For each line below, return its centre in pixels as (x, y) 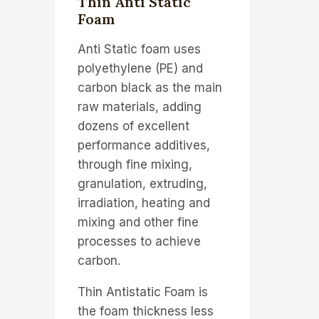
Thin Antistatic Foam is (142, 292)
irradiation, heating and (143, 203)
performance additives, (143, 145)
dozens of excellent (133, 126)
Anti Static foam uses (139, 49)
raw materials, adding (139, 106)
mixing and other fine (138, 222)
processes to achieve (139, 241)
